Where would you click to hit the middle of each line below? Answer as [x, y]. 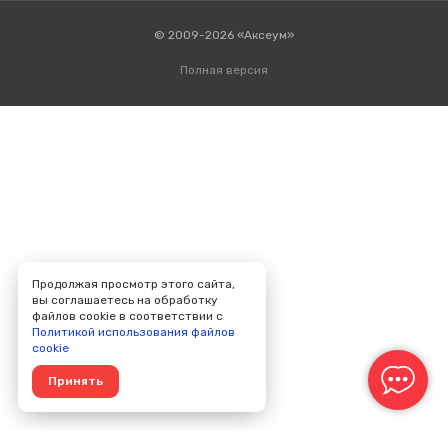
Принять [75, 381]
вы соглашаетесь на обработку [124, 300]
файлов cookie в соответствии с [127, 316]
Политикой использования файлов [133, 332]
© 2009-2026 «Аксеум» [224, 35]
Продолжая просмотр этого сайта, [133, 284]
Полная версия [224, 70]
